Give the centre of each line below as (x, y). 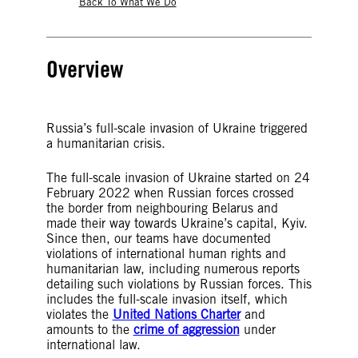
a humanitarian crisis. (105, 143)
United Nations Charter (176, 314)
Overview (84, 69)
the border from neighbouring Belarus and (162, 208)
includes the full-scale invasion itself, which (167, 299)
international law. (97, 345)
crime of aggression (186, 330)
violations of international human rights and (166, 254)
